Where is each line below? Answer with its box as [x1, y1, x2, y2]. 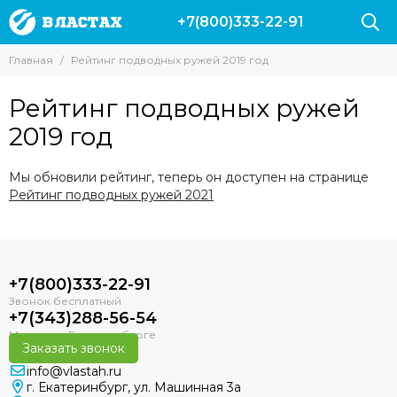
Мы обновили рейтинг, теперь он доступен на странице [9, 169, 369, 185]
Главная [9, 53, 53, 66]
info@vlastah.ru [27, 363, 121, 379]
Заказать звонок [22, 340, 125, 356]
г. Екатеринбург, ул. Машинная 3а [27, 379, 241, 395]
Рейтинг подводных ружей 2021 [9, 187, 214, 203]
